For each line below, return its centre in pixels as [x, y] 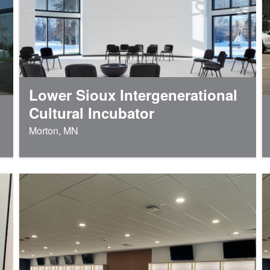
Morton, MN [53, 131]
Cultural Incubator [91, 113]
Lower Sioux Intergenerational [133, 95]
